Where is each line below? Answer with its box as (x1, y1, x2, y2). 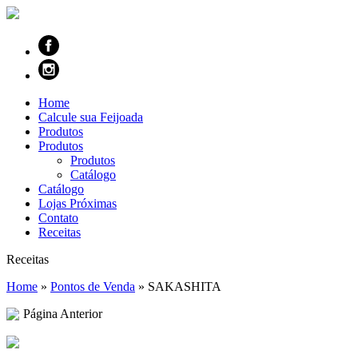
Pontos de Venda (50, 280, 135, 293)
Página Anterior (23, 307, 102, 320)
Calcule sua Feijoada (38, 110, 143, 124)
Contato (38, 211, 78, 225)
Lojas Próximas (38, 197, 117, 210)
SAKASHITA (148, 280, 221, 293)
